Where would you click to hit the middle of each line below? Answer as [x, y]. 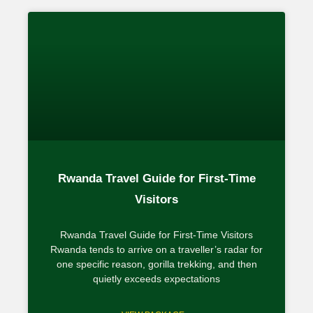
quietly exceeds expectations [156, 278]
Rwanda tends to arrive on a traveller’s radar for [156, 249]
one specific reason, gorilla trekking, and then [156, 264]
